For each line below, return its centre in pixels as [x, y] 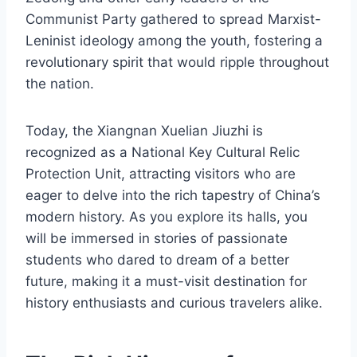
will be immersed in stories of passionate [157, 239]
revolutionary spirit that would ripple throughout [177, 63]
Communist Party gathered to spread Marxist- [173, 20]
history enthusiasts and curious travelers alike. [174, 303]
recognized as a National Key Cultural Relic [163, 153]
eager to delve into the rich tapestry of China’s [173, 196]
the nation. [60, 84]
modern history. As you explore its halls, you [167, 217]
